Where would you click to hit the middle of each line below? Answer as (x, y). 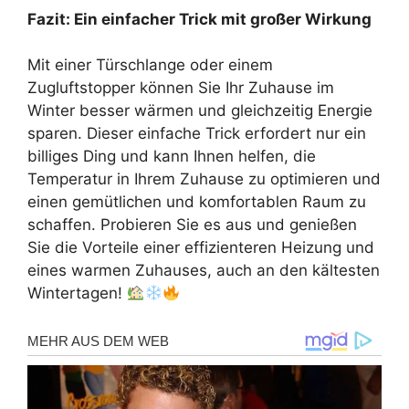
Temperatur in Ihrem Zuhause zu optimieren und (204, 179)
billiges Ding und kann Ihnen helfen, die (172, 157)
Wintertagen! (77, 294)
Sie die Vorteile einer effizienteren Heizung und (201, 248)
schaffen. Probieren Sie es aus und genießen (192, 225)
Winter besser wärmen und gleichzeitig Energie (200, 111)
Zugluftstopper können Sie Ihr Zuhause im (181, 88)
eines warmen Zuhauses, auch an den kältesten (204, 271)
